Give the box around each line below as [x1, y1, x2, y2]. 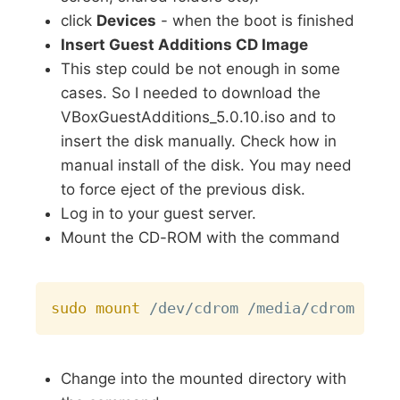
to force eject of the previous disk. [61, 180, 306, 199]
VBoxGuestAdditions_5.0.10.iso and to [61, 108, 337, 127]
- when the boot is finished [156, 12, 355, 30]
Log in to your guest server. [61, 204, 257, 223]
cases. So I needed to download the [61, 84, 321, 103]
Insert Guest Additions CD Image [61, 36, 309, 54]
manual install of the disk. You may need [61, 156, 353, 175]
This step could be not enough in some [61, 60, 341, 79]
